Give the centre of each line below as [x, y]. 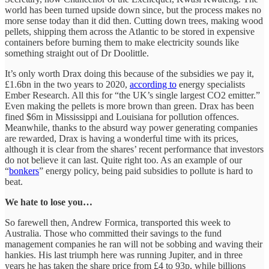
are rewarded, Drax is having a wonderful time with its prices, [122, 138]
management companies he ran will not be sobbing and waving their [134, 244]
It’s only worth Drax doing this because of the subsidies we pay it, [129, 73]
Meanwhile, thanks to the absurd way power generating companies [131, 127]
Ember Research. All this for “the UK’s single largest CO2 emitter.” [132, 95]
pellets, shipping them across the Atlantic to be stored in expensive [130, 31]
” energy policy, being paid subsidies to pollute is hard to [146, 171]
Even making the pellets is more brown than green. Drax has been [129, 106]
